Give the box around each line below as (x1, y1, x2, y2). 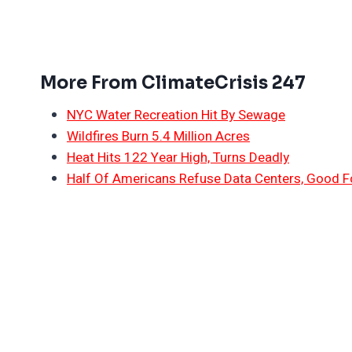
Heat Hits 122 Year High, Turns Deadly (67, 148, 289, 168)
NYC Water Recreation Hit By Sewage (67, 105, 285, 126)
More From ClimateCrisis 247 (40, 72, 306, 94)
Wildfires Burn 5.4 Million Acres (67, 126, 250, 147)
